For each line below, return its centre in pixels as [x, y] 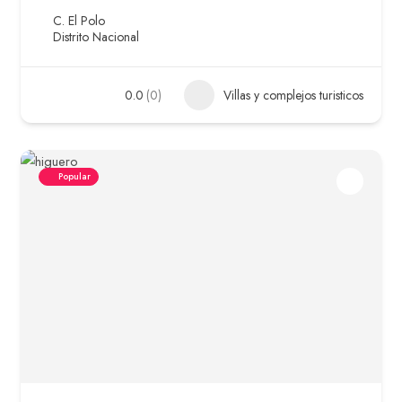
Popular [74, 177]
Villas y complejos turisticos [293, 96]
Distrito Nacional [96, 37]
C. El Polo [79, 21]
